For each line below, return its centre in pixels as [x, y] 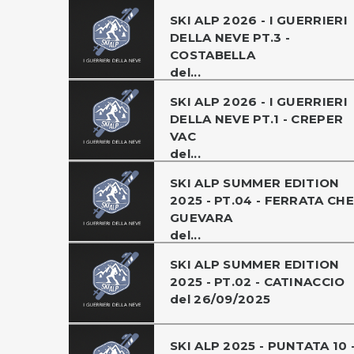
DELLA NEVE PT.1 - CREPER [257, 119]
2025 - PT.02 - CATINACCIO [258, 281]
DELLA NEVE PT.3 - [230, 37]
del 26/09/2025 [220, 299]
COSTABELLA [213, 55]
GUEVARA [201, 217]
